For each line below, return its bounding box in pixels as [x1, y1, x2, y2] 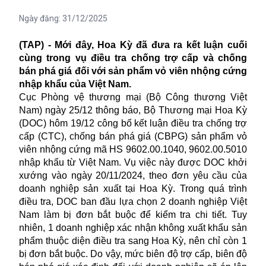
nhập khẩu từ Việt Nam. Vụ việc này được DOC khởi [19, 157, 247, 167]
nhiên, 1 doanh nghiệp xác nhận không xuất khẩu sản [19, 222, 247, 233]
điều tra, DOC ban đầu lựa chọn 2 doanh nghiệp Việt [19, 196, 247, 207]
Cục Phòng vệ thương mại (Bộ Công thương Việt [19, 91, 247, 102]
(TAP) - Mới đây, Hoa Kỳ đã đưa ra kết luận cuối [19, 39, 247, 50]
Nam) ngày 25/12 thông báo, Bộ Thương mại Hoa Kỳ [19, 104, 247, 115]
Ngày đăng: [19, 13, 62, 23]
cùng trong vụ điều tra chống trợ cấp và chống [19, 52, 247, 63]
